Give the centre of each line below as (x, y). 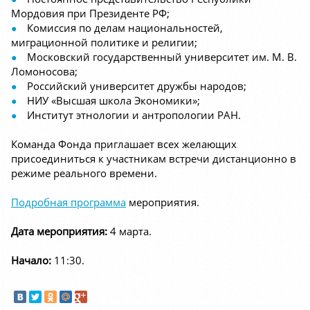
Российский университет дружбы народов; (137, 86)
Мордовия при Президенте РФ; (90, 13)
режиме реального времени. (85, 173)
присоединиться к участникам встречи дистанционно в (154, 159)
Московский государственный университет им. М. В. (162, 57)
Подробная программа (69, 202)
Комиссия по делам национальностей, (125, 28)
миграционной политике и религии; (104, 43)
